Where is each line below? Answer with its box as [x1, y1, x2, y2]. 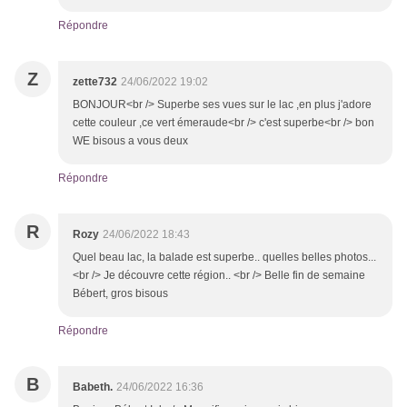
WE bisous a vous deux [73, 134, 188, 148]
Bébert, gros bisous [73, 287, 171, 301]
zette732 [73, 75, 117, 89]
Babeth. [73, 381, 113, 394]
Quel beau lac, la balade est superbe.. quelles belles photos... [73, 251, 376, 264]
